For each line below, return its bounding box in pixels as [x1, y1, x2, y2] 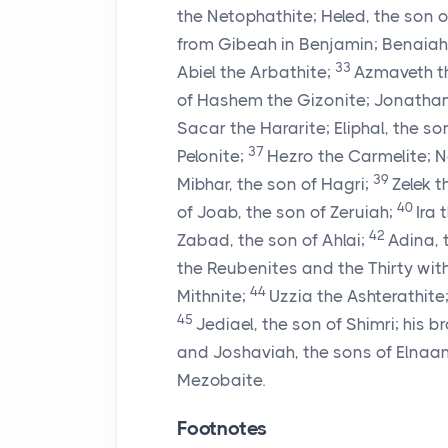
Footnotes [177, 417, 268, 440]
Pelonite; [177, 146, 244, 166]
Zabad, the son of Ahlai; [177, 230, 365, 250]
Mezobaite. [177, 370, 265, 390]
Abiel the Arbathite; [177, 62, 331, 82]
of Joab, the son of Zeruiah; [177, 202, 393, 222]
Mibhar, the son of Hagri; [177, 174, 369, 194]
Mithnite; [177, 286, 246, 306]
